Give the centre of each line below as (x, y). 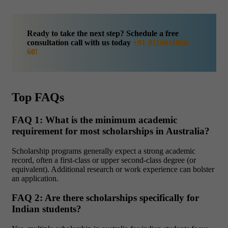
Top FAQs (39, 97)
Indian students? (47, 209)
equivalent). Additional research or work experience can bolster (113, 169)
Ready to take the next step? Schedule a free (103, 33)
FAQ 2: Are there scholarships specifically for (105, 198)
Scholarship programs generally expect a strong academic (104, 151)
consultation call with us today (80, 42)
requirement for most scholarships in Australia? (111, 131)
